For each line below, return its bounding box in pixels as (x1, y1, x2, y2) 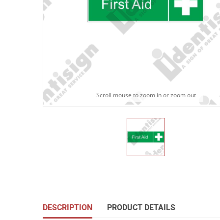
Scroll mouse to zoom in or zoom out (96, 91, 196, 100)
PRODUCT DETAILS (107, 203, 175, 213)
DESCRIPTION (43, 203, 92, 213)
